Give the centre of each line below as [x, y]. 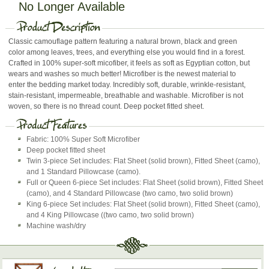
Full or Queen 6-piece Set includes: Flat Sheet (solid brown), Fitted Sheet [145, 182]
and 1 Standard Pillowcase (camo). [84, 171]
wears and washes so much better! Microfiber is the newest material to [122, 74]
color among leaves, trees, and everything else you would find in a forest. [127, 52]
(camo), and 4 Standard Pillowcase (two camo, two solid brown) [130, 193]
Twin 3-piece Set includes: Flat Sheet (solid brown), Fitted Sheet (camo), [144, 161]
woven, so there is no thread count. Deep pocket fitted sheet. [107, 106]
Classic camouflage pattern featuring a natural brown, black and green [123, 41]
